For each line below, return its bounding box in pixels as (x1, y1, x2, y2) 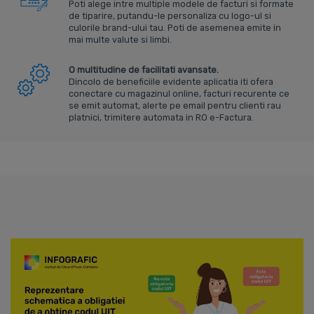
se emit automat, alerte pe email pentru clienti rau (69, 100, 282, 111)
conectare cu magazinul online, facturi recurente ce (69, 88, 290, 99)
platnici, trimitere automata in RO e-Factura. (69, 111, 254, 123)
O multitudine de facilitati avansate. (69, 64, 219, 75)
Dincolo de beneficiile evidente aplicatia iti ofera (69, 76, 274, 87)
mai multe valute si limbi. (69, 34, 172, 45)
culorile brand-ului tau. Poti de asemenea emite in (69, 22, 282, 33)
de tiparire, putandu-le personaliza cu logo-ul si (69, 10, 272, 21)
